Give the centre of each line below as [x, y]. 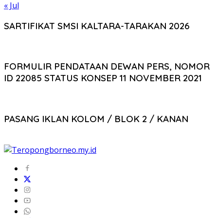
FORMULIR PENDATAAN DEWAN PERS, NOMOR [107, 66]
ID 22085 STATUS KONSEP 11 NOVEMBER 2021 [103, 78]
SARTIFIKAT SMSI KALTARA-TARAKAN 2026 [97, 26]
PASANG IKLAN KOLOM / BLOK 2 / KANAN [96, 118]
